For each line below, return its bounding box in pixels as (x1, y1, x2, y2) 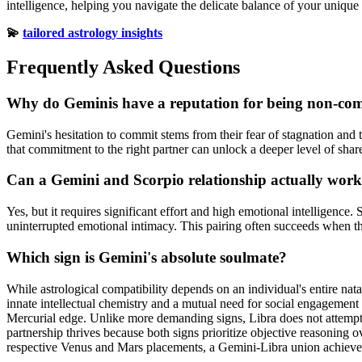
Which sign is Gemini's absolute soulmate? (6, 248, 287, 266)
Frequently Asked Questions (6, 57, 240, 78)
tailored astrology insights (23, 26, 162, 40)
